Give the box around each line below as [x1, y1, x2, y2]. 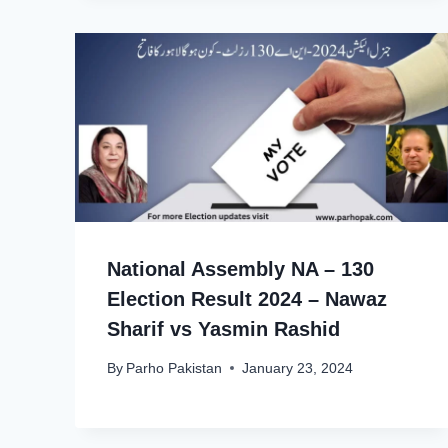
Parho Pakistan [126, 360, 223, 376]
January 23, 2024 [242, 360, 354, 376]
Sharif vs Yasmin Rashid [107, 318, 340, 341]
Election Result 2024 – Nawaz [107, 288, 387, 311]
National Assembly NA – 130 [107, 258, 374, 281]
